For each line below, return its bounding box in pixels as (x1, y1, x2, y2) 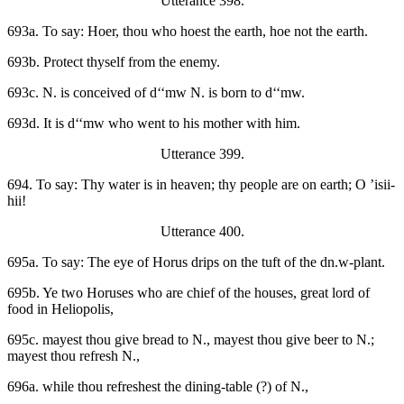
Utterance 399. (160, 146, 244, 162)
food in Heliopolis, (7, 301, 114, 317)
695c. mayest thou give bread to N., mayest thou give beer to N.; (7, 332, 374, 348)
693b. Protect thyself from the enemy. (7, 54, 220, 70)
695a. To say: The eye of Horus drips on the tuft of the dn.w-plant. (7, 254, 385, 271)
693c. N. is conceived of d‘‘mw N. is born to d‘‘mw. (7, 85, 305, 101)
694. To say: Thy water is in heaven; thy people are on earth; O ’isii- (7, 177, 395, 193)
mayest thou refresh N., (7, 348, 140, 364)
